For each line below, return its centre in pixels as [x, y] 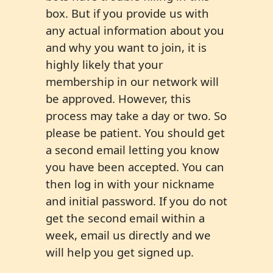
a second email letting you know [133, 150]
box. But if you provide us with [127, 13]
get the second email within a [125, 218]
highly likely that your [105, 65]
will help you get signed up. [120, 252]
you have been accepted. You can [135, 167]
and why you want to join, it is [126, 48]
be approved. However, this [118, 99]
